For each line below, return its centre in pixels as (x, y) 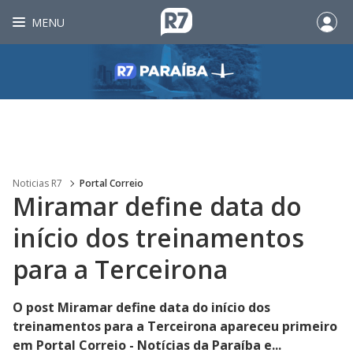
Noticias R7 (37, 183)
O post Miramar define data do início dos (141, 307)
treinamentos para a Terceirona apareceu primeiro (175, 326)
